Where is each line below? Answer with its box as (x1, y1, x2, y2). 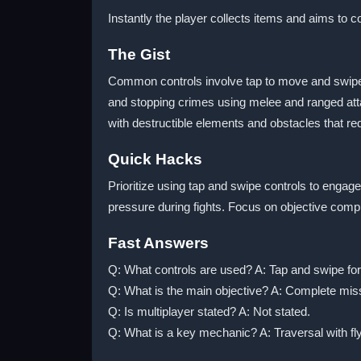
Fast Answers (108, 234, 209, 251)
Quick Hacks (108, 151, 202, 168)
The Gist (108, 46, 170, 63)
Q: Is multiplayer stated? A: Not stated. (108, 305, 310, 318)
